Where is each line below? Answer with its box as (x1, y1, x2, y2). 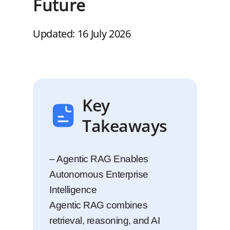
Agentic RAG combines (49, 200, 147, 210)
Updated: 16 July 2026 (33, 27, 131, 41)
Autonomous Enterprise (49, 169, 148, 180)
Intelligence (49, 184, 97, 195)
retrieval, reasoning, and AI (49, 215, 160, 226)
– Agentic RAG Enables (49, 154, 148, 164)
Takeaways (82, 114, 167, 137)
